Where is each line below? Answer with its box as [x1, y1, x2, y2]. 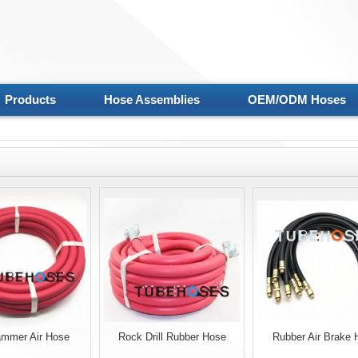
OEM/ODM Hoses [247, 93, 346, 106]
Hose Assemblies [103, 93, 200, 106]
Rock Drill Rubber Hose [117, 331, 226, 343]
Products [4, 93, 56, 106]
